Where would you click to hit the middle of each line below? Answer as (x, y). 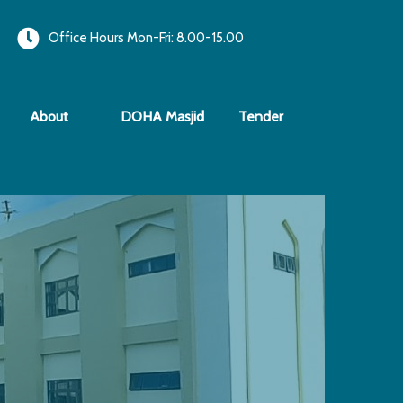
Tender (260, 116)
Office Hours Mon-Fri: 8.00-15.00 (147, 38)
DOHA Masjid (162, 116)
